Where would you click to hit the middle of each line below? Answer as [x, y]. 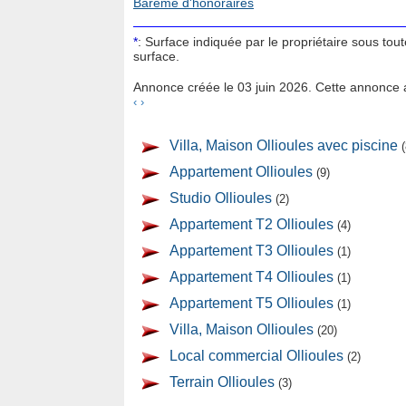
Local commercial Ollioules [256, 356]
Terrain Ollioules [222, 382]
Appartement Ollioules [241, 172]
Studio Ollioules [221, 198]
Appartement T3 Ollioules [251, 251]
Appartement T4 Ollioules [251, 277]
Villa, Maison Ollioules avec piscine [284, 145]
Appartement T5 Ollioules [251, 303]
